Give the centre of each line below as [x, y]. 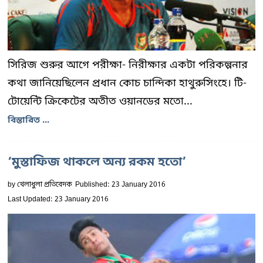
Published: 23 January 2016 [120, 185]
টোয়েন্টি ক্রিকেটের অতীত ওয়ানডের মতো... [100, 102]
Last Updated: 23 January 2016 [58, 200]
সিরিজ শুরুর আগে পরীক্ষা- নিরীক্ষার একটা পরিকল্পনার [128, 65]
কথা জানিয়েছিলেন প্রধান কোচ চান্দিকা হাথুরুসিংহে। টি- [127, 83]
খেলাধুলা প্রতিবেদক [45, 185]
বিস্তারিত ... [28, 120]
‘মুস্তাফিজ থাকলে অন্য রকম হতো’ [97, 163]
